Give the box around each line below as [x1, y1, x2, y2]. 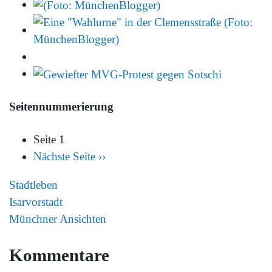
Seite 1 [33, 132, 65, 146]
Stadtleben [9, 178, 58, 191]
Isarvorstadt [9, 195, 63, 208]
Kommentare [9, 245, 109, 265]
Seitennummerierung [9, 100, 114, 114]
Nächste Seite [33, 149, 95, 163]
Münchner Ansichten [9, 212, 106, 225]
